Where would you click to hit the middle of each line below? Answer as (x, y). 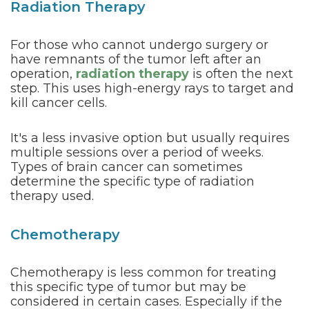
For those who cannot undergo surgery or (139, 45)
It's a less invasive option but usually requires (150, 138)
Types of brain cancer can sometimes (127, 167)
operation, (43, 74)
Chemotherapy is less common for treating (143, 272)
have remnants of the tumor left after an (136, 59)
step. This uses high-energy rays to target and (152, 88)
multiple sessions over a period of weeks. (137, 152)
